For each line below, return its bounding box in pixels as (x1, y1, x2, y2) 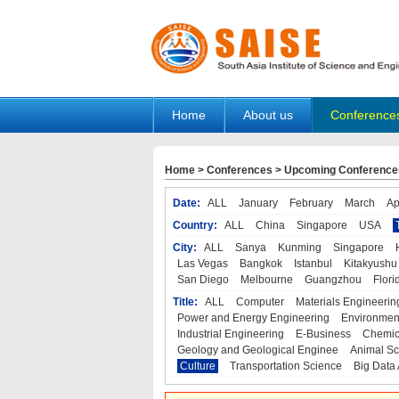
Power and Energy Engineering (176, 312, 330, 324)
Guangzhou (304, 273, 362, 286)
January (238, 197, 278, 209)
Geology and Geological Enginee (176, 344, 338, 356)
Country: (172, 219, 217, 232)
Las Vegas (176, 257, 228, 270)
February (289, 197, 333, 209)
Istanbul (293, 257, 332, 270)
